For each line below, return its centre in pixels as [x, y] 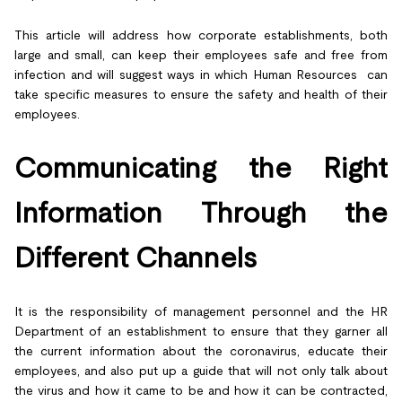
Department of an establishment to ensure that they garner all [201, 331]
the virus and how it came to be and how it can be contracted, [201, 390]
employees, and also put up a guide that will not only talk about [201, 370]
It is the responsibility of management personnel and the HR [201, 311]
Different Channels [135, 257]
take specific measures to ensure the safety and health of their [201, 94]
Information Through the [201, 212]
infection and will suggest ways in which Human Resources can [201, 74]
